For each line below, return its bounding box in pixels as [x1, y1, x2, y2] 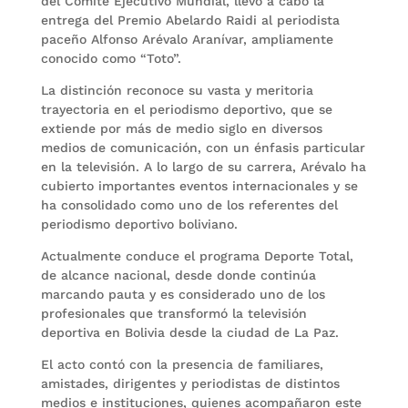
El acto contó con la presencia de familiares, [40, 356, 323, 372]
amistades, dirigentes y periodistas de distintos [40, 375, 340, 391]
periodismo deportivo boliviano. [40, 216, 238, 231]
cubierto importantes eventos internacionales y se [40, 178, 358, 193]
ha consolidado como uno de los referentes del [40, 197, 338, 212]
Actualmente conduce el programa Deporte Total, [40, 248, 353, 263]
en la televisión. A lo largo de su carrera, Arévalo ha [40, 158, 366, 174]
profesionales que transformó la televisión [40, 305, 307, 321]
